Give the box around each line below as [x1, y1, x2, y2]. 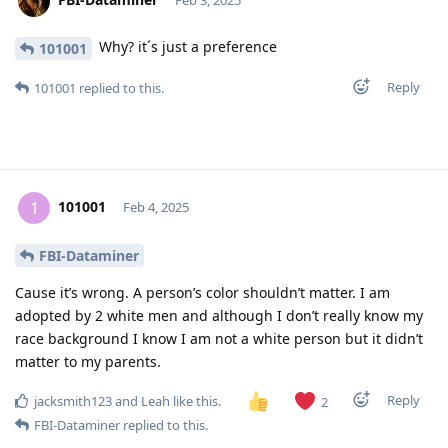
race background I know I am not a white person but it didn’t [15, 328, 423, 348]
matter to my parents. [15, 351, 161, 371]
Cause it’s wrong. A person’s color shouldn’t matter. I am [15, 282, 390, 302]
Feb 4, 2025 [122, 198, 189, 217]
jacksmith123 [34, 391, 112, 410]
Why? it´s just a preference [95, 37, 277, 57]
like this [170, 391, 218, 410]
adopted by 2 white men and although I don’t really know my [15, 305, 423, 325]
